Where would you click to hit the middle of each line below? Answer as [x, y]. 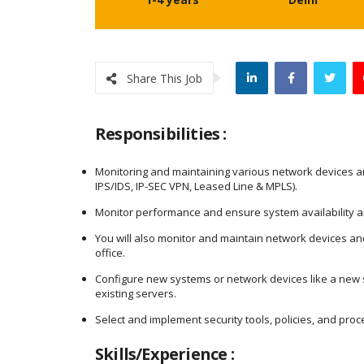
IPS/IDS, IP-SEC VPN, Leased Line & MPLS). [196, 186]
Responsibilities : [161, 134]
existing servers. [136, 293]
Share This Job [165, 78]
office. [110, 253]
